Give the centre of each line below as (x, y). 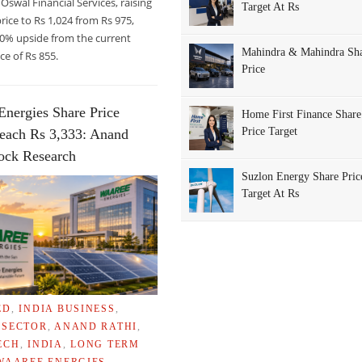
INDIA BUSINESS (67, 308)
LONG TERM (105, 344)
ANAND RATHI (96, 326)
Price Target (270, 130)
